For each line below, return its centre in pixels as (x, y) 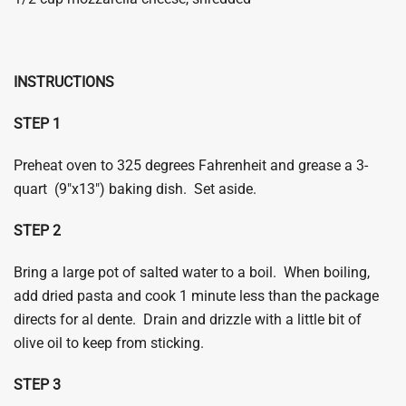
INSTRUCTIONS (64, 82)
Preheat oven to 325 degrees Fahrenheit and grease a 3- (191, 166)
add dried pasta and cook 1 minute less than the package (196, 296)
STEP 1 (37, 124)
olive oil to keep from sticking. (109, 343)
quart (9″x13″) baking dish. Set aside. (135, 189)
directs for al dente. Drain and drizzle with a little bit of (188, 320)
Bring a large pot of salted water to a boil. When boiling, (192, 273)
